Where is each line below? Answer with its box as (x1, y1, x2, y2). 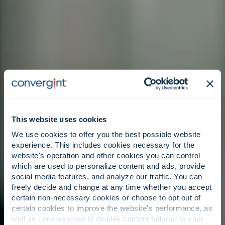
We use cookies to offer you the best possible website (12, 130, 201, 139)
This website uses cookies (12, 115, 107, 124)
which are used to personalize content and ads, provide (12, 161, 205, 170)
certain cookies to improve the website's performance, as (12, 203, 212, 212)
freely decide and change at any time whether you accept (12, 182, 212, 191)
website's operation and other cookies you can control (12, 151, 200, 160)
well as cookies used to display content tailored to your (12, 214, 203, 223)
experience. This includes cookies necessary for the (12, 140, 195, 149)
